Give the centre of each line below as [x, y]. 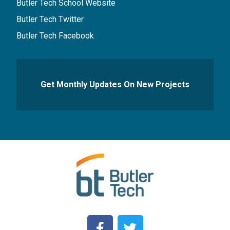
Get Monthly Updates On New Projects [115, 84]
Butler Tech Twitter [50, 19]
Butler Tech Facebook [55, 35]
